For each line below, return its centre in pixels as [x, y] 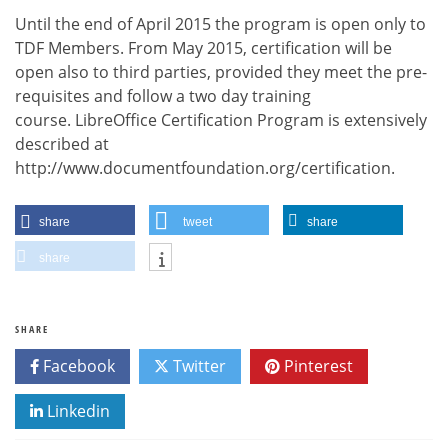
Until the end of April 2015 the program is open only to [220, 23]
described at [62, 143]
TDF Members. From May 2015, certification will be [203, 47]
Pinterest [316, 365]
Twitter [197, 365]
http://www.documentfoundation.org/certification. [205, 167]
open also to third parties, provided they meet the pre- [221, 71]
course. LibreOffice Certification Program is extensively [221, 119]
